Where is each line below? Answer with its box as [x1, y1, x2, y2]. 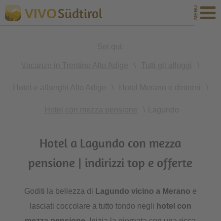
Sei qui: [97, 42, 124, 51]
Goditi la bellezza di [24, 187, 95, 195]
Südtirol [58, 5, 103, 22]
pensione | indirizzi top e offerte [28, 155, 193, 170]
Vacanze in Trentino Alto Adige [21, 61, 128, 70]
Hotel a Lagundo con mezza [39, 135, 182, 150]
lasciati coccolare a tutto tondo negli [29, 202, 156, 210]
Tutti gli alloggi [141, 61, 192, 70]
